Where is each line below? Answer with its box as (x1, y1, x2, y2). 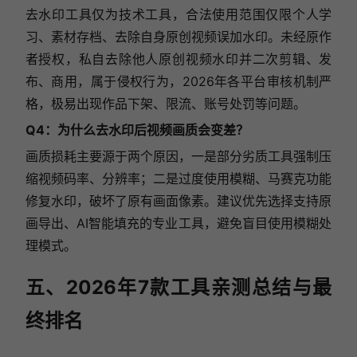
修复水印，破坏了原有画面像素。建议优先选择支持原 (25, 193, 332, 210)
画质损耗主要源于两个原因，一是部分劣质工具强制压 (25, 148, 332, 165)
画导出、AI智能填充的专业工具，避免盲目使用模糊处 (25, 215, 332, 232)
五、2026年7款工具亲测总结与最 (25, 276, 332, 300)
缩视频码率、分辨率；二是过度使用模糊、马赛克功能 (25, 171, 332, 187)
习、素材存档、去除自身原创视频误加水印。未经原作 (25, 29, 332, 45)
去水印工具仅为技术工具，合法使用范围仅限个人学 (25, 6, 332, 23)
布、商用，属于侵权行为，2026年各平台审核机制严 (25, 73, 332, 90)
